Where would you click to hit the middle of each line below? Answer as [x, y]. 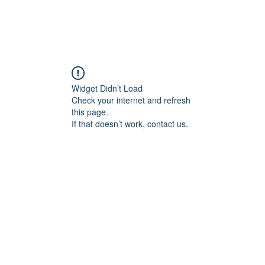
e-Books [237, 39]
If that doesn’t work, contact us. [130, 123]
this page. [90, 112]
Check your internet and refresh [131, 100]
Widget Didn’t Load [107, 88]
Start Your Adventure [102, 39]
